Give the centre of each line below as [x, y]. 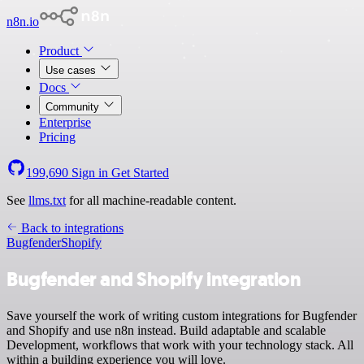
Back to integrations [71, 228]
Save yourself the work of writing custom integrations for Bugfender [182, 315]
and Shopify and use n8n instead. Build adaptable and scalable [166, 330]
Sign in [90, 173]
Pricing [57, 137]
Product [61, 51]
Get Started [140, 173]
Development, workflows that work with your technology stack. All [180, 344]
